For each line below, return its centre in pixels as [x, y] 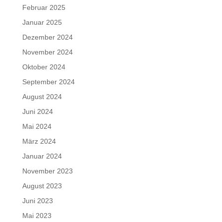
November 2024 [47, 52]
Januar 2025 [42, 22]
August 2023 [42, 186]
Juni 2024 [37, 111]
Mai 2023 [37, 216]
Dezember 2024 [47, 37]
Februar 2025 [44, 7]
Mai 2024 [37, 126]
